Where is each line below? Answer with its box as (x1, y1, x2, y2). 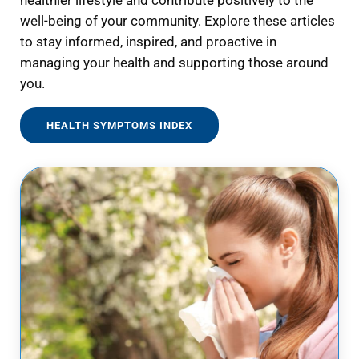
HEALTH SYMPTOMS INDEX (46, 119, 192, 131)
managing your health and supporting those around (19, 55, 329, 71)
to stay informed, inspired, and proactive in (19, 34, 276, 50)
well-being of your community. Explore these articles (19, 14, 335, 30)
